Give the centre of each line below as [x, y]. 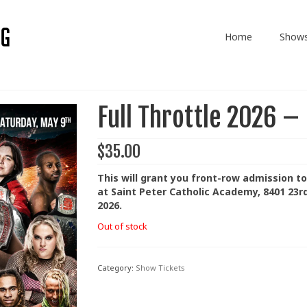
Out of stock [122, 226]
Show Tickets [160, 268]
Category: [116, 268]
